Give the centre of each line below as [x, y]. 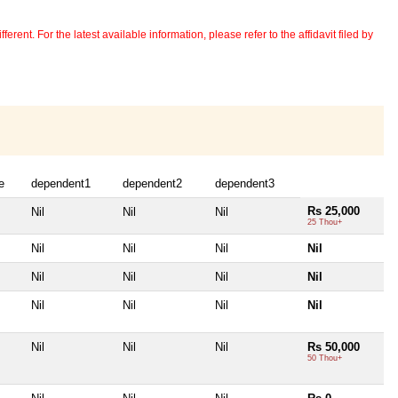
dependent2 [152, 184]
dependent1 [61, 184]
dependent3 [245, 184]
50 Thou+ [325, 358]
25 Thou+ [325, 223]
